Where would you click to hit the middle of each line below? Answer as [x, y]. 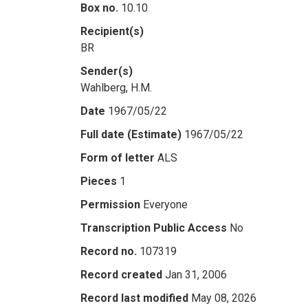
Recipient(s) [112, 31]
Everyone [165, 205]
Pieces [99, 181]
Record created [121, 275]
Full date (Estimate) [131, 134]
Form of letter [118, 158]
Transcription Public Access [154, 228]
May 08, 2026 [224, 298]
